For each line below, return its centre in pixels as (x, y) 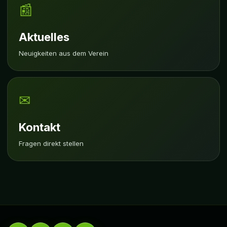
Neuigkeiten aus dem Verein (64, 53)
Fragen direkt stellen (51, 143)
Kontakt (40, 127)
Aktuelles (44, 37)
